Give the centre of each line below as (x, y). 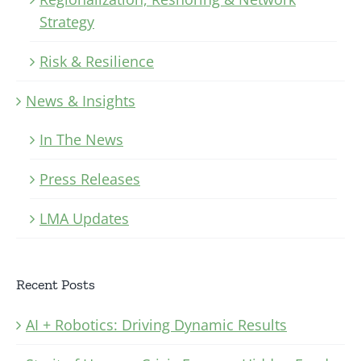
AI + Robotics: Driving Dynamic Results (156, 324)
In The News (81, 140)
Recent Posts (56, 285)
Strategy (67, 22)
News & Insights (81, 101)
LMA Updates (84, 219)
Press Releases (90, 179)
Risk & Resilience (97, 62)
